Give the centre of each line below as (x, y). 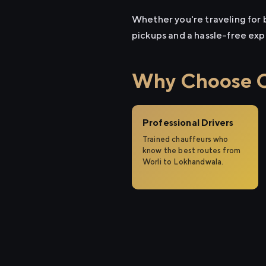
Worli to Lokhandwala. (183, 162)
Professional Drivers (188, 123)
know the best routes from (192, 151)
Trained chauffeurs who (186, 139)
